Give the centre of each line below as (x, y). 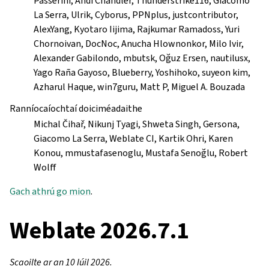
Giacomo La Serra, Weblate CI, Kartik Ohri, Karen (133, 138)
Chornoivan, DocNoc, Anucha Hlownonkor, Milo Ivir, (139, 44)
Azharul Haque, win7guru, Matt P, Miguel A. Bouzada (139, 87)
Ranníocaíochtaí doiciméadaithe (76, 108)
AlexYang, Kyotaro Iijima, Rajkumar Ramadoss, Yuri (137, 29)
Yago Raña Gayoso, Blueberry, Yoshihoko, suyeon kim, (142, 72)
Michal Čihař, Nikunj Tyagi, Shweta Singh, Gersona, (137, 124)
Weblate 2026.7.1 (99, 230)
